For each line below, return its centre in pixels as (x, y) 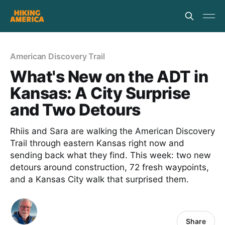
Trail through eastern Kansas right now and (97, 143)
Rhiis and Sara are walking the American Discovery (113, 131)
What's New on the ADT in (109, 77)
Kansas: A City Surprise (100, 93)
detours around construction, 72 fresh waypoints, (109, 167)
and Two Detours (75, 110)
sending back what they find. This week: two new (110, 155)
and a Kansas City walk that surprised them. (99, 179)
